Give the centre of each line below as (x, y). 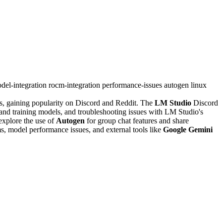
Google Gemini (188, 129)
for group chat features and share (137, 120)
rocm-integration (75, 85)
